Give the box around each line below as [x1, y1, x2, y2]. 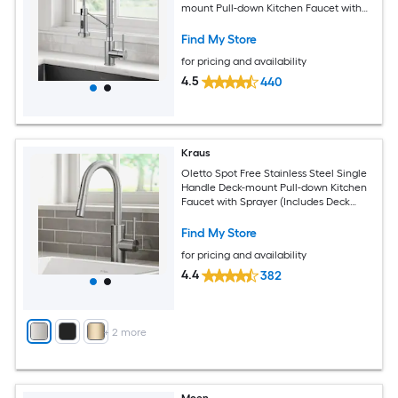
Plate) [181, 209, 211, 222]
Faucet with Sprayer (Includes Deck [181, 195, 351, 208]
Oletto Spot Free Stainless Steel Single [181, 166, 368, 179]
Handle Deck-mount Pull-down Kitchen [181, 180, 368, 194]
